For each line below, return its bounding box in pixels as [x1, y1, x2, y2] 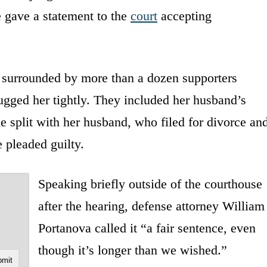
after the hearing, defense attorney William [38, 198, 265, 213]
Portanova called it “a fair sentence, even [38, 220, 256, 235]
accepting [157, 8, 212, 23]
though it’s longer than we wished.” [38, 242, 227, 257]
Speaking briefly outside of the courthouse [38, 176, 262, 191]
